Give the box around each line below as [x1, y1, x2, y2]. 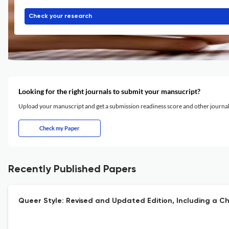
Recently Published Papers [8, 165, 136, 175]
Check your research [29, 13, 92, 19]
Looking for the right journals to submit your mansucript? [18, 87, 200, 96]
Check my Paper [39, 125, 80, 131]
